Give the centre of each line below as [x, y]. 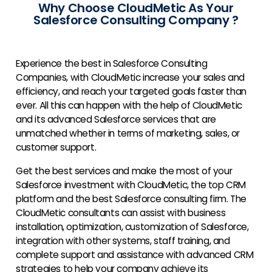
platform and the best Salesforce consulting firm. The [131, 199]
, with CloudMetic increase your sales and [156, 78]
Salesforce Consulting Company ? [136, 20]
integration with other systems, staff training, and [123, 241]
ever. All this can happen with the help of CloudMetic [129, 106]
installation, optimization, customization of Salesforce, [132, 227]
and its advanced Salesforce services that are [116, 120]
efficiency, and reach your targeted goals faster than [131, 92]
